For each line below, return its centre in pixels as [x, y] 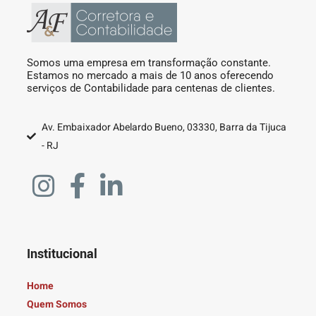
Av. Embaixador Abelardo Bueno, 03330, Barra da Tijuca [164, 127]
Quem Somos [57, 304]
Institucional [62, 254]
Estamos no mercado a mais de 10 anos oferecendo [150, 75]
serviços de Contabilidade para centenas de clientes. [151, 88]
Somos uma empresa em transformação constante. [149, 62]
